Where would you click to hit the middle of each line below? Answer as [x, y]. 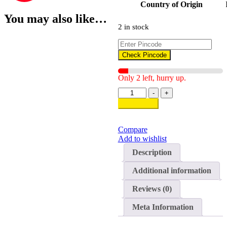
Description [152, 152]
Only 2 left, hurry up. [152, 78]
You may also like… [55, 18]
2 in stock [133, 27]
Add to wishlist [142, 138]
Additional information [172, 170]
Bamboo [131, 100]
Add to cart [138, 103]
